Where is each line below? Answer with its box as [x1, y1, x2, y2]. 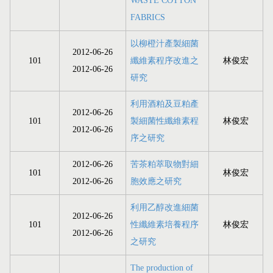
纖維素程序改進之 [130, 56, 199, 66]
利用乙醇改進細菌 [130, 203, 199, 213]
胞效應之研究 [130, 177, 182, 186]
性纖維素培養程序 [130, 220, 199, 230]
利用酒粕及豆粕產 [130, 99, 199, 109]
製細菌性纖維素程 [130, 116, 199, 126]
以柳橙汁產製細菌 [130, 39, 199, 49]
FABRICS [130, 13, 165, 23]
